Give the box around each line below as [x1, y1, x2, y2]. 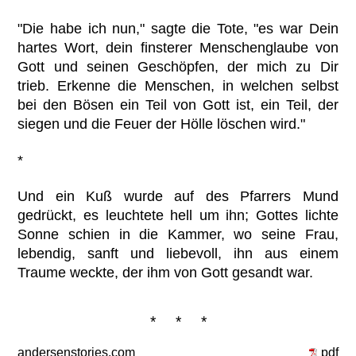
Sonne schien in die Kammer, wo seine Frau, [17, 226, 339, 242]
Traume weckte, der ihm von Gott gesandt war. [17, 264, 314, 281]
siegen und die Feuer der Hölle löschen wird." [17, 116, 306, 133]
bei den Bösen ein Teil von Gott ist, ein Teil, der [17, 97, 339, 114]
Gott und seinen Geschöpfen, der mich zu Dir [17, 59, 339, 75]
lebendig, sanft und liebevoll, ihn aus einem [17, 245, 339, 261]
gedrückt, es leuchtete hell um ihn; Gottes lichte [17, 207, 339, 223]
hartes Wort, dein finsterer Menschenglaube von [17, 40, 339, 56]
